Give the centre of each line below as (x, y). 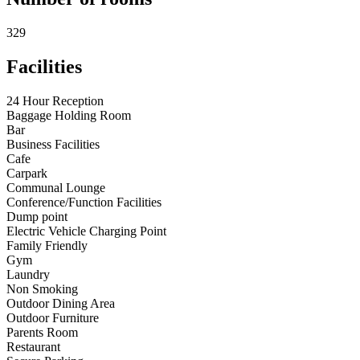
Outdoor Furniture (53, 318)
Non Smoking (42, 289)
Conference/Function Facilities (84, 202)
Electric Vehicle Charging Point (86, 231)
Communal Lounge (56, 188)
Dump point (37, 217)
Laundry (28, 275)
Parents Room (42, 333)
